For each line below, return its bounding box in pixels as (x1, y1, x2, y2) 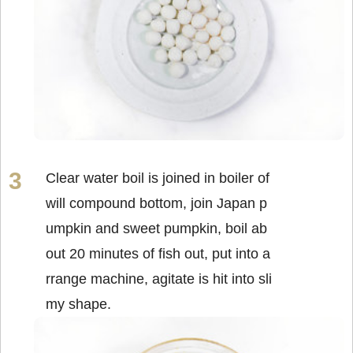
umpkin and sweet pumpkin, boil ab (46, 221, 267, 237)
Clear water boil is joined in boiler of (46, 170, 269, 187)
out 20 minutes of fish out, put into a (46, 246, 270, 262)
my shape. (46, 296, 111, 313)
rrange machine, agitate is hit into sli (46, 271, 272, 288)
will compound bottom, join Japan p (46, 195, 267, 212)
